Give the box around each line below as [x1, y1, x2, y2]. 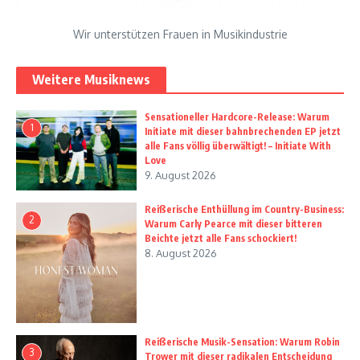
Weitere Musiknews [32, 72, 151, 88]
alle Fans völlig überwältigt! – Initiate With [145, 140, 331, 153]
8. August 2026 [145, 247, 217, 260]
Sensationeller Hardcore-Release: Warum [145, 111, 329, 124]
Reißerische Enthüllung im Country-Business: [145, 203, 344, 216]
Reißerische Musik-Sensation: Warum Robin [145, 336, 340, 349]
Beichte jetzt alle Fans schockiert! [145, 232, 297, 245]
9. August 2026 [145, 169, 216, 182]
